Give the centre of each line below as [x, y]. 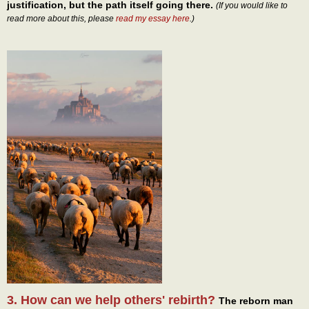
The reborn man [256, 300]
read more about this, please [61, 19]
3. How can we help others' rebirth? [113, 300]
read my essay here [153, 19]
